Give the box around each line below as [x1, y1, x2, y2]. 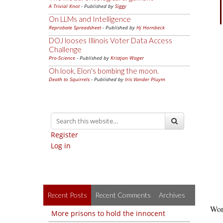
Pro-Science [49, 54, 75, 61]
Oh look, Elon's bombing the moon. [49, 66, 159, 75]
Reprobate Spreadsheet [49, 24, 101, 31]
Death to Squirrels [49, 76, 90, 83]
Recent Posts [47, 191, 87, 199]
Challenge [49, 45, 82, 54]
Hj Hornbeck [136, 24, 165, 31]
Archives [159, 191, 185, 199]
